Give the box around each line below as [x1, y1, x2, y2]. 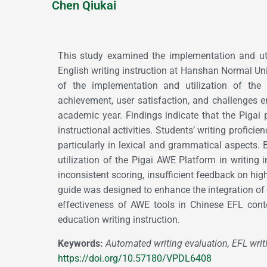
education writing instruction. [58, 214, 180, 225]
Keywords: [58, 238, 105, 249]
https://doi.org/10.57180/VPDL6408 [58, 253, 212, 264]
